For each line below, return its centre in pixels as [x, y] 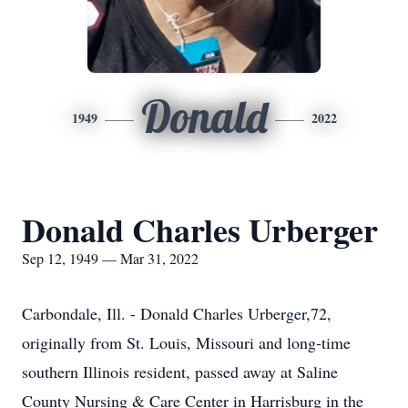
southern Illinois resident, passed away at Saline [180, 372]
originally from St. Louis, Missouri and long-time [186, 342]
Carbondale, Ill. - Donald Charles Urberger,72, [177, 313]
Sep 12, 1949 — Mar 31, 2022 [110, 258]
